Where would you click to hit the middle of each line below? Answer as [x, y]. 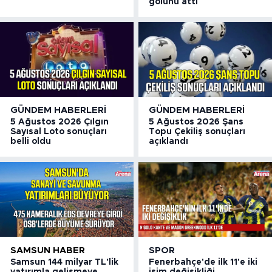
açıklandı [169, 142]
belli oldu [31, 142]
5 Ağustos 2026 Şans [196, 122]
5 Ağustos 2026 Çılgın [59, 122]
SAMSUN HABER [48, 250]
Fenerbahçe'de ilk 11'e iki [203, 262]
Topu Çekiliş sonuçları [197, 132]
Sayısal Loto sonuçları [59, 132]
